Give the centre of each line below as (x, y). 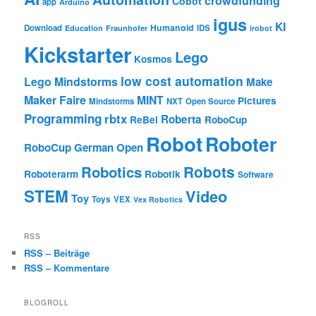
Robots (209, 171)
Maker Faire (55, 99)
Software (256, 174)
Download (43, 28)
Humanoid (172, 27)
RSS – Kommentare (67, 268)
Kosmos (153, 59)
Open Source (211, 101)
